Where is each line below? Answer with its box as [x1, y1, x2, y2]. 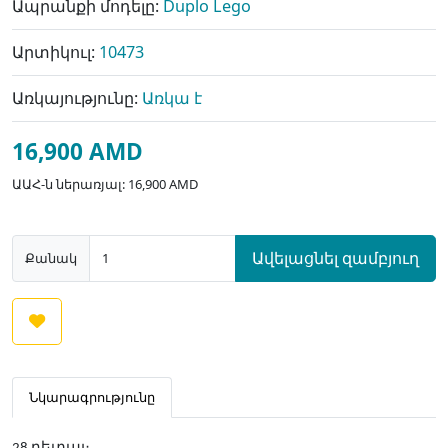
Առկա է [142, 87, 202, 109]
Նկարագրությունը [29, 388, 155, 406]
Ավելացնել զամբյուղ [252, 247, 419, 269]
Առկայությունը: [12, 87, 142, 109]
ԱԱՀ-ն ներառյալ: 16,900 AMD [12, 175, 198, 193]
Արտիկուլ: [12, 41, 99, 63]
